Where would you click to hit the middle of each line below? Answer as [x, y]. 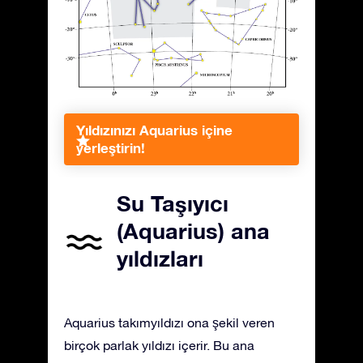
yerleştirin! [111, 148]
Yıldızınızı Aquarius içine [154, 130]
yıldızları [160, 259]
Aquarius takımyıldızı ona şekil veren [169, 323]
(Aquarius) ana [193, 231]
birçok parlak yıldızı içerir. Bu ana [159, 346]
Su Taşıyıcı [173, 204]
